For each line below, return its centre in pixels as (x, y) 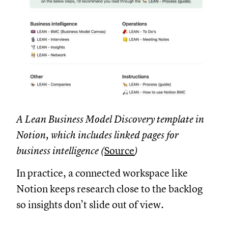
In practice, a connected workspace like (102, 173)
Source (119, 151)
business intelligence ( (60, 151)
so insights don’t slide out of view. (91, 205)
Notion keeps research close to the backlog (109, 189)
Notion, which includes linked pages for (97, 135)
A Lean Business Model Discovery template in (110, 119)
